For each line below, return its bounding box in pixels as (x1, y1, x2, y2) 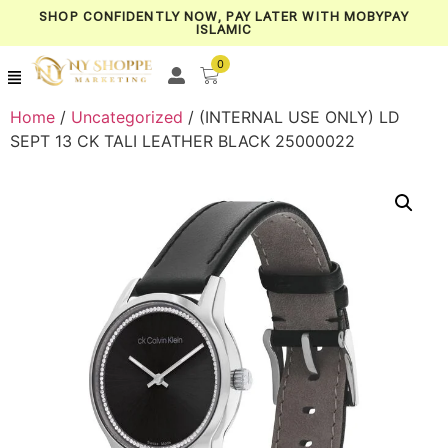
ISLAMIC (195, 22, 253, 37)
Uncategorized (71, 107, 183, 127)
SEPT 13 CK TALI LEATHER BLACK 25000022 (10, 131, 355, 151)
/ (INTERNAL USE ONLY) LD (183, 107, 400, 127)
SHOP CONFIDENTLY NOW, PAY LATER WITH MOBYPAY (39, 9, 409, 24)
